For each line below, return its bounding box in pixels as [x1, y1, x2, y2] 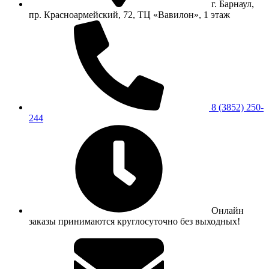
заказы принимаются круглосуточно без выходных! [29, 216, 240, 226]
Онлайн [211, 205, 244, 216]
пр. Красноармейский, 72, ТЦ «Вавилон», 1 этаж [29, 9, 230, 20]
